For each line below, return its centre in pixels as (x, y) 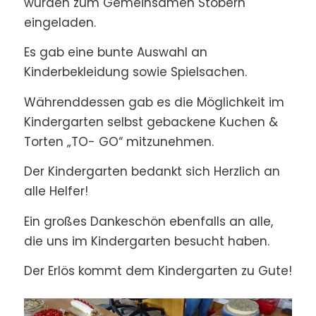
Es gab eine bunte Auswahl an (115, 53)
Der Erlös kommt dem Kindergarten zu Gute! (158, 271)
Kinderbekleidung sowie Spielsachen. (135, 72)
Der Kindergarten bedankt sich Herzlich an (152, 172)
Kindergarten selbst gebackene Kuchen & (151, 122)
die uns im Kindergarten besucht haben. (146, 241)
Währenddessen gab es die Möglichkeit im (154, 102)
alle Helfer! (56, 192)
